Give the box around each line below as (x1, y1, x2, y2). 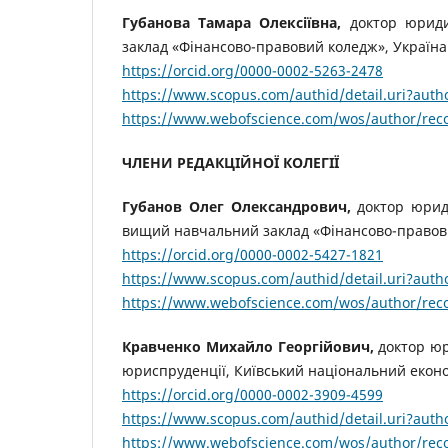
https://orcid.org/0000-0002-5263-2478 (122, 60, 383, 80)
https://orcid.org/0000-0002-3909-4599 (122, 385, 383, 404)
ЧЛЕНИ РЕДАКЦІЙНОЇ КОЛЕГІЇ (122, 152, 339, 172)
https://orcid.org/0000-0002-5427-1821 (122, 244, 383, 264)
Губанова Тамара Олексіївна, (122, 12, 342, 32)
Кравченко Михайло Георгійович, (122, 337, 374, 356)
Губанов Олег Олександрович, (122, 196, 351, 216)
